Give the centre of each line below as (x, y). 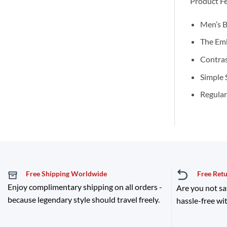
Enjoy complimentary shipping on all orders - (85, 186)
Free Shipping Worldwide (66, 174)
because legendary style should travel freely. (83, 199)
